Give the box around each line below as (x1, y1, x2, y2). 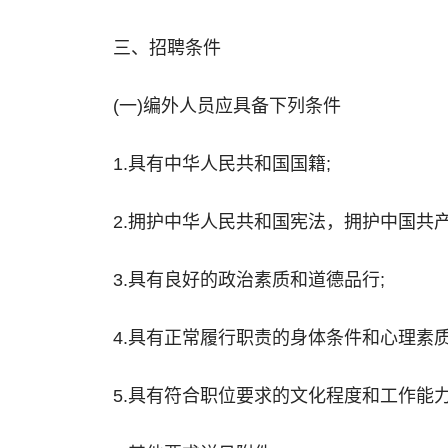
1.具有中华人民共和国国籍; (113, 154, 331, 174)
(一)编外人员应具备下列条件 (113, 96, 341, 116)
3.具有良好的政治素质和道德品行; (113, 270, 385, 290)
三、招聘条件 (113, 38, 221, 58)
